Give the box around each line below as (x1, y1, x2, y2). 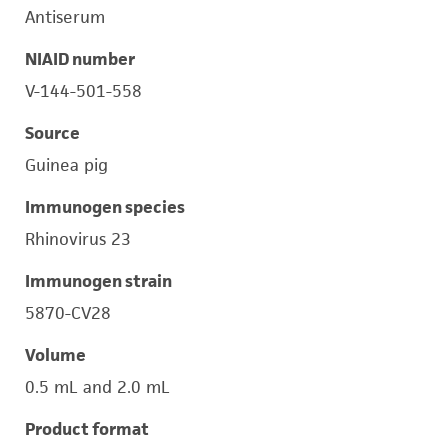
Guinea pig (25, 154, 108, 176)
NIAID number (25, 48, 135, 70)
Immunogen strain (25, 270, 172, 292)
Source (25, 122, 80, 144)
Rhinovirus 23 (25, 228, 131, 250)
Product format (25, 418, 149, 440)
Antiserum (25, 6, 105, 28)
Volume (25, 344, 86, 366)
